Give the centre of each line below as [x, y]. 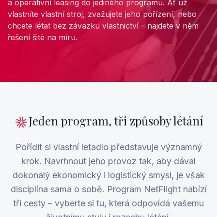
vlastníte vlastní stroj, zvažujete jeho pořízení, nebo [102, 14]
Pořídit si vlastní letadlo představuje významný [108, 147]
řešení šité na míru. [43, 37]
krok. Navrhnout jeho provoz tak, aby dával [108, 161]
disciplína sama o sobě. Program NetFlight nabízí [108, 189]
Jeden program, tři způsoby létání [116, 121]
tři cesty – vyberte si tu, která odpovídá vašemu [108, 203]
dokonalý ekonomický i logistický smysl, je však [108, 175]
